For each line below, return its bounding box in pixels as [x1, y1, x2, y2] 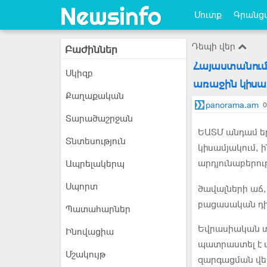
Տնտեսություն [66, 135, 126, 147]
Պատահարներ [66, 203, 131, 215]
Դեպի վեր [192, 41, 238, 52]
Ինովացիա [66, 226, 114, 238]
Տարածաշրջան [66, 113, 133, 125]
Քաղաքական [66, 90, 124, 102]
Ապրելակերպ [66, 158, 125, 170]
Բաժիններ [65, 43, 117, 56]
